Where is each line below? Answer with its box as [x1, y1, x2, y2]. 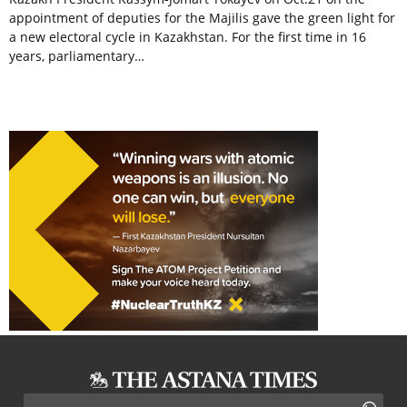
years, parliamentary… [9, 47, 144, 65]
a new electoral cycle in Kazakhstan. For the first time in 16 [9, 28, 366, 46]
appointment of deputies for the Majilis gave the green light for [9, 9, 395, 27]
